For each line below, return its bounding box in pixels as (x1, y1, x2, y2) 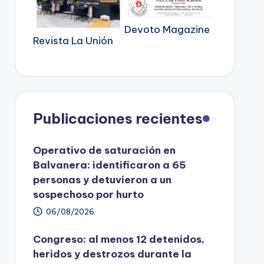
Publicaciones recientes (32, 110, 203, 128)
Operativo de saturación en (32, 144, 176, 157)
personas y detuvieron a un (32, 173, 171, 187)
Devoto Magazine (124, 23, 210, 37)
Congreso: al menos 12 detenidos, (32, 233, 204, 246)
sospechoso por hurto (32, 188, 144, 202)
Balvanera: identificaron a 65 (32, 159, 186, 172)
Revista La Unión (32, 34, 113, 48)
